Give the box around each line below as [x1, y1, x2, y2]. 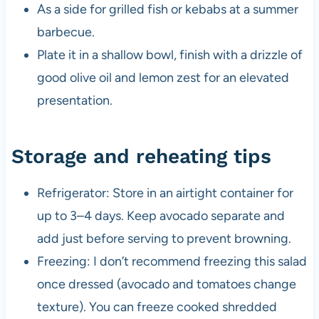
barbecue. [36, 23, 95, 40]
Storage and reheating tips [11, 144, 271, 168]
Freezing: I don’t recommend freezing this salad [36, 253, 307, 269]
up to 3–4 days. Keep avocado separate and [36, 207, 285, 224]
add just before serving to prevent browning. [36, 230, 291, 246]
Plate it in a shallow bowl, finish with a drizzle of [36, 46, 303, 63]
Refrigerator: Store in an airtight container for [36, 184, 293, 201]
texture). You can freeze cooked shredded [36, 298, 277, 315]
